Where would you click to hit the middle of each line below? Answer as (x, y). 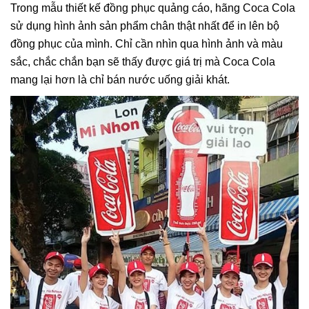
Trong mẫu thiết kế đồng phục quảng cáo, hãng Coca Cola (153, 8)
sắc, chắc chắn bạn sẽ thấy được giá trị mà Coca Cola (143, 61)
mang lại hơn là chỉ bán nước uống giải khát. (121, 79)
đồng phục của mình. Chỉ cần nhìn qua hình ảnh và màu (147, 43)
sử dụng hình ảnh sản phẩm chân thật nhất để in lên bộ (145, 26)
